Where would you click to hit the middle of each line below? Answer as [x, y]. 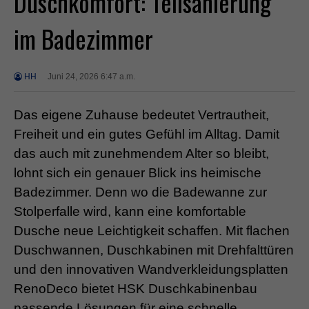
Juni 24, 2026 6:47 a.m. [91, 76]
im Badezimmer [83, 38]
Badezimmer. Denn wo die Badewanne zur [140, 192]
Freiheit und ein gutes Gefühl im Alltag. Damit [147, 134]
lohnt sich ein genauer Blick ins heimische [138, 172]
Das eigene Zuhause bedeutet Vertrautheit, [141, 114]
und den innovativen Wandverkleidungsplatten [151, 269]
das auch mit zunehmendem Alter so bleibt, [141, 153]
